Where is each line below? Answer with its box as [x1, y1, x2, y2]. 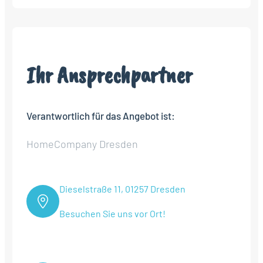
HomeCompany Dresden [26, 137, 138, 151]
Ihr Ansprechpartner [26, 60, 193, 90]
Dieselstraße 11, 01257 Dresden [59, 183, 186, 195]
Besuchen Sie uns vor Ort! [59, 208, 166, 220]
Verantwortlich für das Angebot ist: [26, 110, 175, 122]
